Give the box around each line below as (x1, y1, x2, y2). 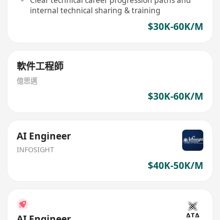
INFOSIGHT (17, 144, 55, 154)
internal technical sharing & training (29, 4, 161, 16)
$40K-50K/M (147, 159, 203, 172)
